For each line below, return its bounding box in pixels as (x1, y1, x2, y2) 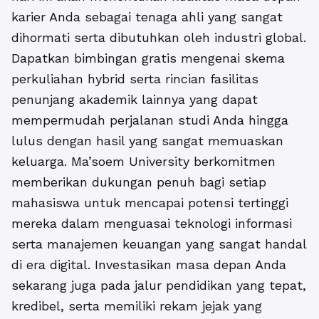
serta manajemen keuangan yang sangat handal (11, 236, 306, 252)
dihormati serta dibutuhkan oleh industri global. (11, 30, 306, 46)
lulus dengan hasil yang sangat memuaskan (11, 133, 283, 149)
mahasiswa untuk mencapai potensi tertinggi (11, 195, 288, 211)
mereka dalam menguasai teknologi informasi (11, 216, 292, 231)
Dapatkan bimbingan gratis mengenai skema (11, 51, 285, 66)
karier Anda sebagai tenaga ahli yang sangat (11, 9, 283, 25)
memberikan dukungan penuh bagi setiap (11, 174, 266, 190)
